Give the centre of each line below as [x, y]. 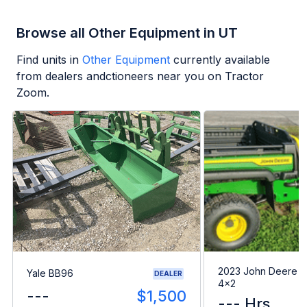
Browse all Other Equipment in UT [127, 33]
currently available [222, 60]
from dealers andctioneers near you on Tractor [140, 76]
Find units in [48, 60]
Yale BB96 [50, 273]
